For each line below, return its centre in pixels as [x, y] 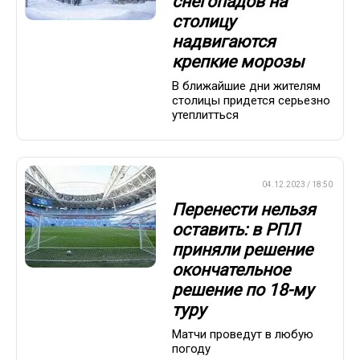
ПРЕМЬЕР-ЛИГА [208, 185]
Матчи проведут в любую [243, 335]
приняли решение [242, 250]
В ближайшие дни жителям [246, 86]
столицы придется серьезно [251, 101]
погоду [191, 349]
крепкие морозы [238, 61]
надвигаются [224, 41]
